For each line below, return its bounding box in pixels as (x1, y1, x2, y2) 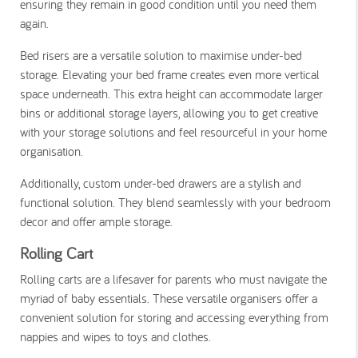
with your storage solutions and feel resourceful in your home (20, 123, 327, 140)
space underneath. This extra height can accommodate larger (20, 85, 323, 101)
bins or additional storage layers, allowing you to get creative (20, 104, 318, 121)
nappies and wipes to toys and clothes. (20, 328, 215, 344)
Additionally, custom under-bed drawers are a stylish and (20, 174, 301, 191)
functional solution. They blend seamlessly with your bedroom (20, 193, 331, 210)
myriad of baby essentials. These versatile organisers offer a (20, 289, 317, 306)
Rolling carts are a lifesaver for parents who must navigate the (20, 270, 327, 287)
